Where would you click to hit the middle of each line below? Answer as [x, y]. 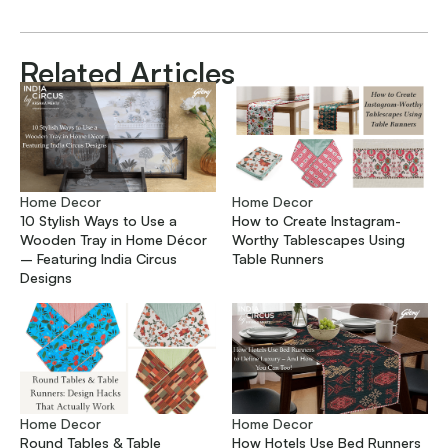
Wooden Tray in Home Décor [113, 240]
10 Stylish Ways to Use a [98, 221]
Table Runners [278, 259]
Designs [46, 278]
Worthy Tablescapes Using [318, 240]
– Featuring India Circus [98, 259]
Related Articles [127, 73]
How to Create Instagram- [316, 221]
